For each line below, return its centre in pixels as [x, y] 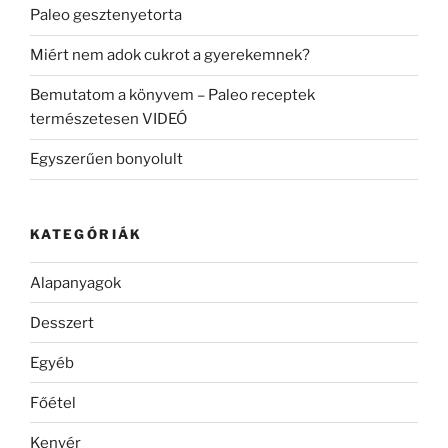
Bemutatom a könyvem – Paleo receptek [172, 95]
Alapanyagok [75, 282]
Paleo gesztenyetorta [106, 15]
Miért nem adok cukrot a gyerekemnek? [170, 55]
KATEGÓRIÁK [86, 233]
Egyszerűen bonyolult [106, 159]
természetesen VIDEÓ [108, 119]
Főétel [53, 402]
